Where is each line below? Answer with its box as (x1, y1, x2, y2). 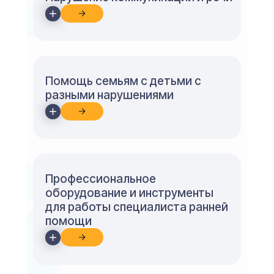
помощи (45, 214, 92, 228)
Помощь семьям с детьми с (45, 74, 201, 88)
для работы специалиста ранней (45, 200, 228, 214)
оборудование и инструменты (45, 186, 213, 200)
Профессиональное (45, 172, 156, 186)
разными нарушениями (45, 88, 174, 102)
